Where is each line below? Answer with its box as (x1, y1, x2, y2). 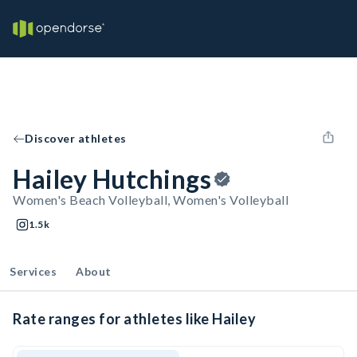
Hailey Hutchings (13, 163, 211, 194)
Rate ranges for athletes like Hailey (13, 310, 256, 328)
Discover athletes (25, 131, 127, 145)
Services (10, 265, 57, 278)
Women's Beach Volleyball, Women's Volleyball (13, 192, 288, 207)
